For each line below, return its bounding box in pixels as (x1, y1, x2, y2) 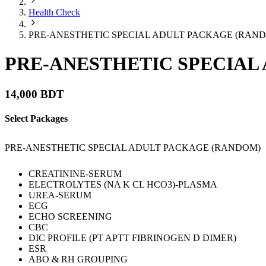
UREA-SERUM (28, 190, 91, 201)
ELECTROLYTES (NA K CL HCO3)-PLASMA (28, 179, 217, 190)
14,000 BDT (5, 87, 64, 100)
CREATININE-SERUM (28, 169, 122, 179)
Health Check (28, 7, 80, 17)
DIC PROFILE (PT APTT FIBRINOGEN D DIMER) (28, 233, 236, 243)
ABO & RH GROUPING (28, 254, 128, 265)
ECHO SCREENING (28, 211, 112, 222)
